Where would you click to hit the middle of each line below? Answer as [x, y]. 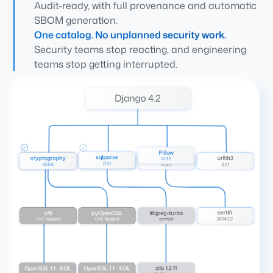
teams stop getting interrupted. [106, 64]
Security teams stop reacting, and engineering [140, 50]
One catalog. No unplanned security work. [130, 35]
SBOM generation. [76, 20]
